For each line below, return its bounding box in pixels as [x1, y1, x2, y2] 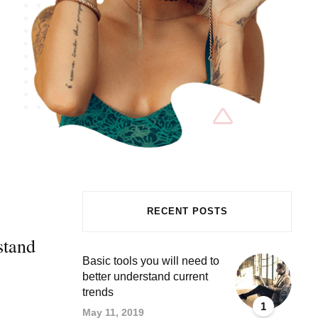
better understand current [82, 270, 208, 283]
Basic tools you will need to [82, 254, 219, 267]
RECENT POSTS [146, 205, 228, 216]
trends [82, 285, 114, 298]
